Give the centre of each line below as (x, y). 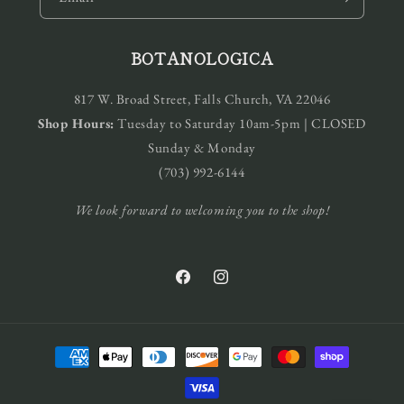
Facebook (199, 286)
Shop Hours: (76, 124)
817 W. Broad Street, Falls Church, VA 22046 (202, 99)
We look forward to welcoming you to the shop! (202, 210)
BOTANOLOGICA (202, 59)
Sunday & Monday (202, 148)
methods (56, 373)
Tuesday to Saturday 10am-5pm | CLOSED (240, 124)
